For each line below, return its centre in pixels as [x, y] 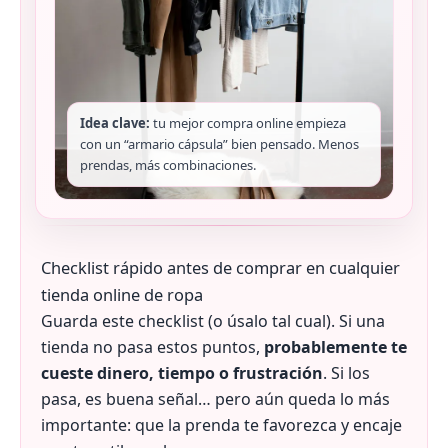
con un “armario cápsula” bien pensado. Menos [219, 144]
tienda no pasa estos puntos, [152, 347]
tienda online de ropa [122, 295]
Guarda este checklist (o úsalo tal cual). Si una [213, 321]
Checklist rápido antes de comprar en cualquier [220, 268]
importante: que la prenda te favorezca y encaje [221, 425]
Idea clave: [115, 123]
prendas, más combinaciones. [168, 165]
